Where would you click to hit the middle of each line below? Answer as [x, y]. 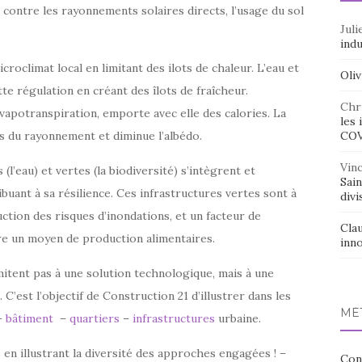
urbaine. [240, 318]
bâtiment [31, 318]
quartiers [96, 318]
